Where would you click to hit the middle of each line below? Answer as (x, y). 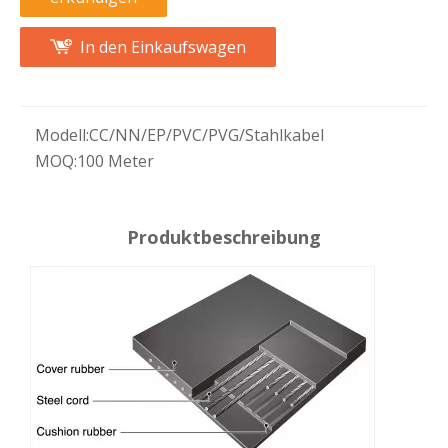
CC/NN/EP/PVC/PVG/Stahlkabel (206, 135)
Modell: (62, 135)
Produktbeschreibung (224, 237)
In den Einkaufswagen (163, 47)
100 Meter (115, 161)
